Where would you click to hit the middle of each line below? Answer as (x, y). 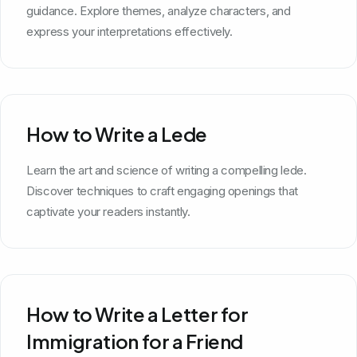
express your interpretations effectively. (129, 31)
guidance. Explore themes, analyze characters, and (159, 10)
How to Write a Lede (117, 133)
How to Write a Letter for (137, 314)
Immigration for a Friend (135, 341)
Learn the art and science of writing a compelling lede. (167, 170)
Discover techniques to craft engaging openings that (162, 190)
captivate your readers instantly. (108, 211)
